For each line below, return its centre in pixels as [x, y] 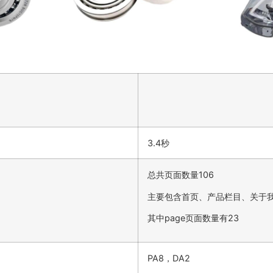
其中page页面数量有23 [193, 218]
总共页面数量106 [181, 175]
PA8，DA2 [169, 258]
